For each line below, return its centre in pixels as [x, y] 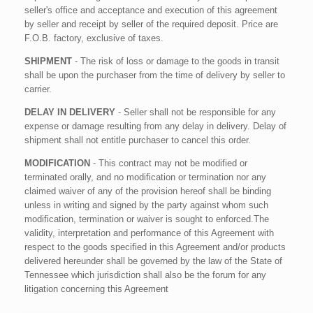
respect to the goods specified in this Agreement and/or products [155, 247]
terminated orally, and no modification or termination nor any [145, 177]
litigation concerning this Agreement [96, 289]
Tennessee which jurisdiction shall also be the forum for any [145, 275]
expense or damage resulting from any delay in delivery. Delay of [155, 126]
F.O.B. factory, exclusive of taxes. [94, 38]
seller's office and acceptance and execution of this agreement [151, 10]
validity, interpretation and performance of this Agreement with [149, 233]
